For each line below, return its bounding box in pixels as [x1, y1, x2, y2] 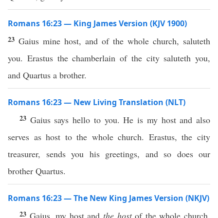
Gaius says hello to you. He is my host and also [30, 114, 211, 126]
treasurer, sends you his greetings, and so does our [8, 148, 210, 160]
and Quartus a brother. [8, 69, 87, 81]
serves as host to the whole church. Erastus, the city [8, 131, 210, 143]
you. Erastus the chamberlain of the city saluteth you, [8, 52, 210, 64]
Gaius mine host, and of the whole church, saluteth [18, 35, 210, 47]
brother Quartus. [8, 165, 66, 177]
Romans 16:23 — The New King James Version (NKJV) [8, 193, 209, 203]
